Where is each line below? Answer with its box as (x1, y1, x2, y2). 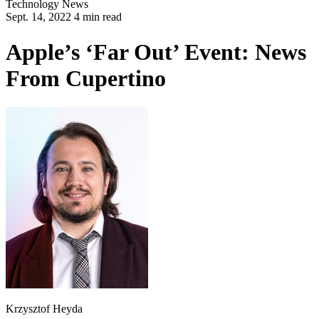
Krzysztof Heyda (6, 303, 83, 315)
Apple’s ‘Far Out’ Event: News (6, 38, 306, 65)
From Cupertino (6, 65, 166, 91)
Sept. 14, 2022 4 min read (6, 11, 122, 23)
